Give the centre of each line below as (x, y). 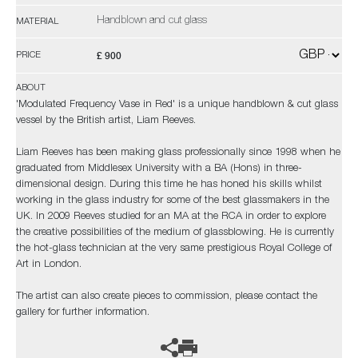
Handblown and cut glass (152, 21)
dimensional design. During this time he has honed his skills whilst (169, 185)
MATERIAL (37, 22)
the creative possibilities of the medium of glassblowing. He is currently (175, 233)
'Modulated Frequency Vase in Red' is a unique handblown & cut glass (177, 105)
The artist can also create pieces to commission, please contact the (167, 297)
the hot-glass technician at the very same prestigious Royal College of (174, 249)
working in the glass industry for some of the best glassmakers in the (173, 201)
